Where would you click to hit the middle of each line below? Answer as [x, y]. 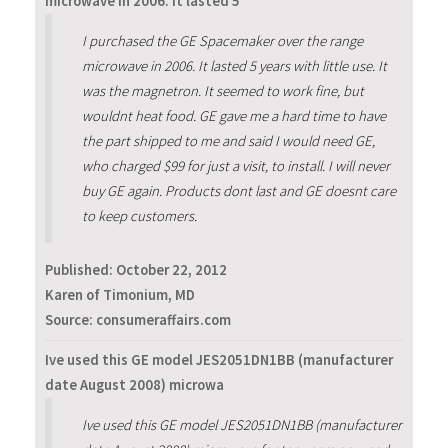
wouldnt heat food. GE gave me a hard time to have [233, 115]
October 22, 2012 [171, 269]
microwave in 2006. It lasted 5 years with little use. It [234, 65]
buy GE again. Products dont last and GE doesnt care [238, 190]
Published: [80, 269]
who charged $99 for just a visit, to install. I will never [235, 165]
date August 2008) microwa [134, 385]
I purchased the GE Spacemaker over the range [222, 40]
